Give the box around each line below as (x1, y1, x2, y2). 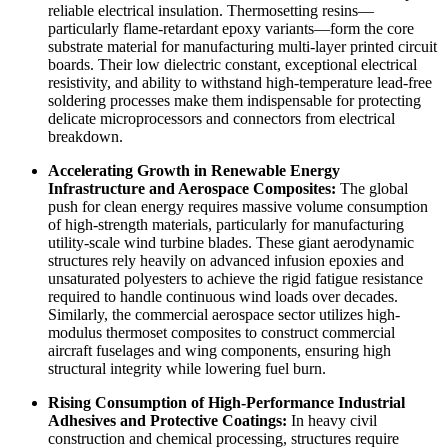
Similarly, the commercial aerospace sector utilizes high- (48, 306, 400, 324)
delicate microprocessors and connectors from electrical (48, 110, 395, 128)
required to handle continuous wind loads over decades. (48, 288, 398, 306)
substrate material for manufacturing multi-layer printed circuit (48, 38, 437, 56)
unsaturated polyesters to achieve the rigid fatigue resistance (48, 270, 423, 288)
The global (336, 180, 408, 198)
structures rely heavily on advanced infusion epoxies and (48, 252, 404, 270)
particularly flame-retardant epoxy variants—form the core (48, 20, 414, 38)
